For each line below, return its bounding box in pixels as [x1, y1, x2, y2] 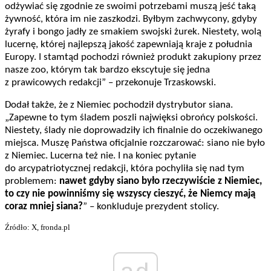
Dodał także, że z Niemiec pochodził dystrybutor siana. [5, 100, 233, 111]
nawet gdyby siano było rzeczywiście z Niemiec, [59, 176, 262, 187]
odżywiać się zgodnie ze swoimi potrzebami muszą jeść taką [5, 1, 256, 12]
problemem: [5, 176, 59, 187]
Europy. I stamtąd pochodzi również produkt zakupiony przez [5, 52, 261, 63]
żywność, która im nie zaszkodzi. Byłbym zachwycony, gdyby [5, 14, 257, 25]
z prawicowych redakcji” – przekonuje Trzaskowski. [5, 77, 216, 88]
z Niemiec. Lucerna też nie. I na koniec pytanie [5, 151, 196, 162]
